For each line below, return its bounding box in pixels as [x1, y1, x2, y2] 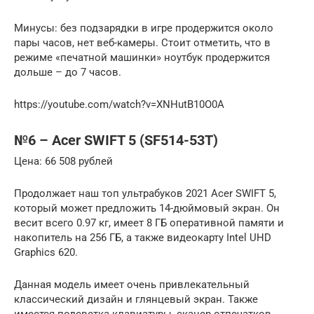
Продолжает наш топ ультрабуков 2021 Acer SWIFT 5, [14, 187, 276, 200]
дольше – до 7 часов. [14, 66, 121, 79]
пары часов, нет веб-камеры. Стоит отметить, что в [14, 36, 271, 50]
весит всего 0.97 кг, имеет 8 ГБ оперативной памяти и [14, 217, 284, 230]
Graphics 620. [14, 246, 78, 259]
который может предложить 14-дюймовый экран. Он [14, 202, 280, 215]
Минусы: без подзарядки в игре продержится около [14, 22, 273, 35]
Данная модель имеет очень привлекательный [14, 278, 250, 292]
